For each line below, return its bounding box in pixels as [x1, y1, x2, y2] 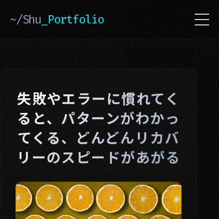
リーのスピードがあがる [17, 147, 181, 167]
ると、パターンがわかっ [17, 108, 180, 128]
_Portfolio [41, 11, 104, 27]
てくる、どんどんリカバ [17, 127, 180, 147]
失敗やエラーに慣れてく [17, 88, 180, 108]
